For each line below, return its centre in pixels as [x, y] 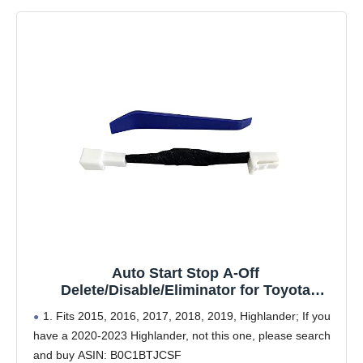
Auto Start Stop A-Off [186, 273]
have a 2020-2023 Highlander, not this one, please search [182, 336]
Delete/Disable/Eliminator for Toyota [186, 290]
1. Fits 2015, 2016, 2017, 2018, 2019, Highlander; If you [187, 316]
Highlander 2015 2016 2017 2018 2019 [186, 307]
